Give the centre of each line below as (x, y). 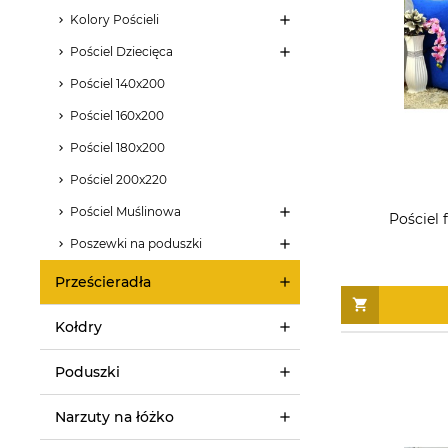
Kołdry (78, 326)
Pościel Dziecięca (121, 51)
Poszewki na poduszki (136, 243)
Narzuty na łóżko (114, 416)
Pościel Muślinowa (125, 211)
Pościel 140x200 (117, 83)
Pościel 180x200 (117, 147)
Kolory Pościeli (114, 19)
